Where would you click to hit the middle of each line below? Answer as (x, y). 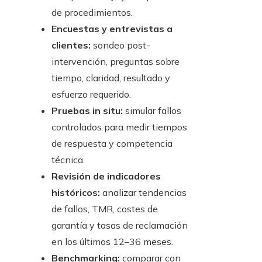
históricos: (76, 193)
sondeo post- (120, 45)
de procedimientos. (92, 13)
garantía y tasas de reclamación (120, 225)
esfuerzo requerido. (91, 94)
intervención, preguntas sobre (116, 62)
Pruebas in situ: (87, 111)
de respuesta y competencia (112, 144)
